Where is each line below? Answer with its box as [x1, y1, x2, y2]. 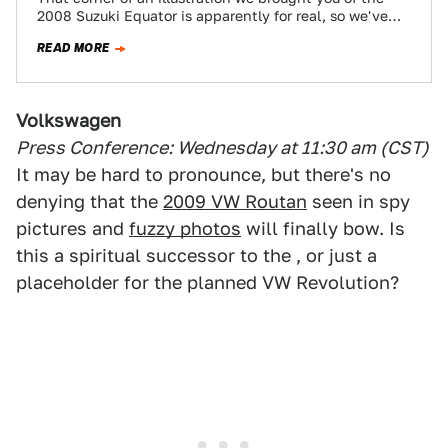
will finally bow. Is [241, 218, 405, 239]
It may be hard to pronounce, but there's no [16, 164, 391, 185]
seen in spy [307, 191, 410, 212]
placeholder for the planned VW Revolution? [16, 272, 399, 293]
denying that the [16, 191, 163, 212]
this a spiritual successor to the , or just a [16, 245, 377, 266]
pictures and [16, 218, 129, 239]
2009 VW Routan [163, 191, 307, 212]
